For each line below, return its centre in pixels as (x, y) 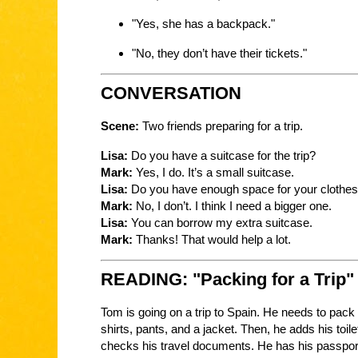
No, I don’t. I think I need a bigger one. (232, 205)
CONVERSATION (171, 93)
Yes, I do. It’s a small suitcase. (213, 172)
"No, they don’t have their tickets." (219, 53)
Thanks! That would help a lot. (212, 239)
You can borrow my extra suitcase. (220, 222)
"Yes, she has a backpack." (203, 24)
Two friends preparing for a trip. (221, 126)
